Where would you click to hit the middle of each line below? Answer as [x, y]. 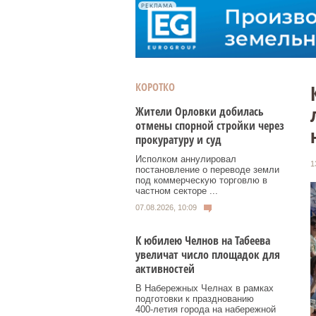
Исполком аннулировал [186, 159]
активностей [165, 268]
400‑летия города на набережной [206, 309]
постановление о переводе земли [207, 170]
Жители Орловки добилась [200, 111]
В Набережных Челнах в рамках [205, 288]
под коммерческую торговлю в [201, 180]
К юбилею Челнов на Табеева [203, 240]
